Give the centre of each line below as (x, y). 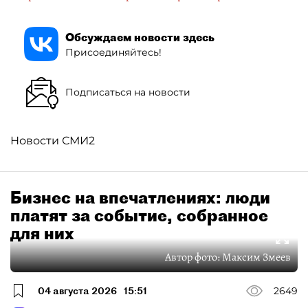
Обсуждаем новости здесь (140, 37)
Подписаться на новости (128, 92)
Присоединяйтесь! (113, 52)
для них (42, 233)
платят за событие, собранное (139, 215)
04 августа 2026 (77, 290)
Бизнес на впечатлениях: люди (140, 197)
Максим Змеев (256, 257)
